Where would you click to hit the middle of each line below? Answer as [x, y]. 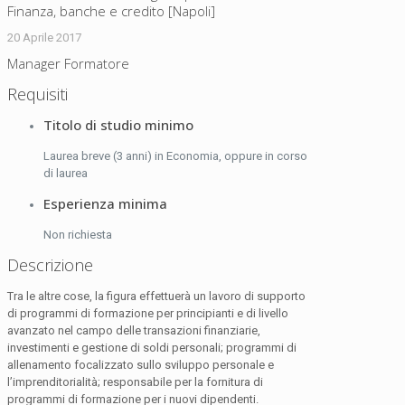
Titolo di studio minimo [118, 125]
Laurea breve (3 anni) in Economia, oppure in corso [175, 156]
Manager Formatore [68, 64]
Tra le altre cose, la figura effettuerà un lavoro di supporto [156, 297]
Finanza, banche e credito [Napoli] [111, 11]
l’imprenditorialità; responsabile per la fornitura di [135, 382]
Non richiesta [78, 235]
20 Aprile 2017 [44, 38]
